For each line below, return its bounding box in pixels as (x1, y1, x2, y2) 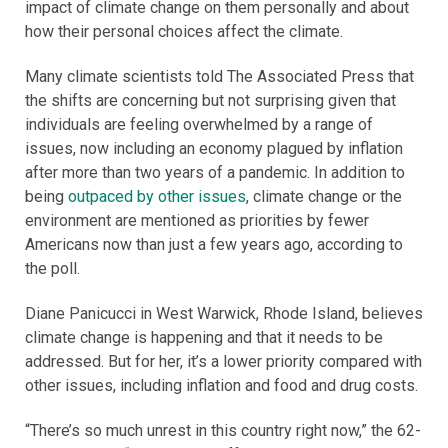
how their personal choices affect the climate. (25, 22, 343, 41)
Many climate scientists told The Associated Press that (25, 67, 414, 86)
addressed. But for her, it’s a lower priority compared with (25, 352, 422, 371)
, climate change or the (246, 187, 402, 206)
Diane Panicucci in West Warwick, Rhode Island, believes (25, 304, 423, 323)
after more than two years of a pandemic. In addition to (25, 163, 405, 182)
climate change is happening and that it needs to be (25, 328, 383, 347)
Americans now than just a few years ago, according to (25, 235, 403, 254)
